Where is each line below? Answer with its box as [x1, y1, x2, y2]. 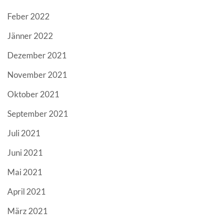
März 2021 [7, 206, 48, 217]
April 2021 [7, 186, 46, 197]
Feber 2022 [7, 11, 50, 22]
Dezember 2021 [7, 50, 67, 61]
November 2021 [7, 70, 67, 80]
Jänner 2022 [7, 31, 53, 41]
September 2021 [7, 109, 68, 119]
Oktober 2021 [7, 89, 59, 100]
